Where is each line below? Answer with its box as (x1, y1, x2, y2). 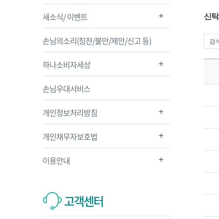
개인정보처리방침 (43, 107, 97, 118)
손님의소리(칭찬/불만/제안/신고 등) (43, 35, 151, 46)
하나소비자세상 (43, 59, 90, 70)
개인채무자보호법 (43, 131, 97, 142)
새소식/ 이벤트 (43, 11, 88, 22)
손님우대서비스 (43, 83, 90, 94)
